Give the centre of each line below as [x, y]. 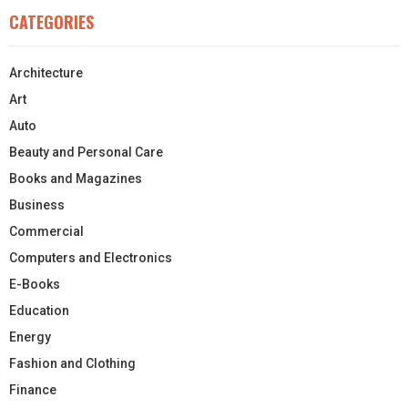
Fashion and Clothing [72, 363]
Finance [33, 389]
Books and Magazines [76, 178]
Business [37, 204]
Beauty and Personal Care [86, 152]
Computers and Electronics [91, 257]
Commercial [46, 231]
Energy [30, 337]
